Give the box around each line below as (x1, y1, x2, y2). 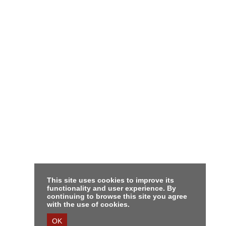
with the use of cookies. (47, 200, 130, 208)
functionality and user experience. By (47, 184, 176, 192)
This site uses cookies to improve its (47, 176, 174, 184)
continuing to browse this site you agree (47, 192, 187, 200)
